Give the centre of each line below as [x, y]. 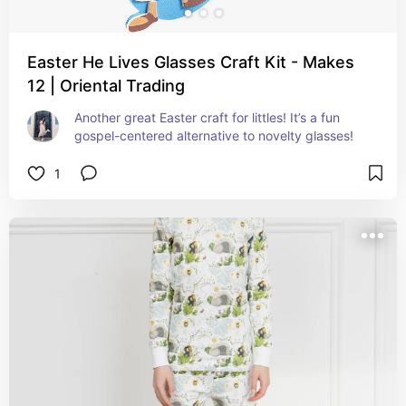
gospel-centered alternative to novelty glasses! [214, 135]
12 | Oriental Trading [106, 86]
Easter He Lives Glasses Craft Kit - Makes [191, 62]
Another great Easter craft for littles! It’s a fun [207, 117]
